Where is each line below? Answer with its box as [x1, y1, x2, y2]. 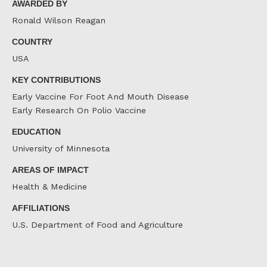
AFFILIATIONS [12, 203, 70, 213]
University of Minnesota [12, 144, 110, 154]
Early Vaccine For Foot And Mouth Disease [12, 92, 189, 102]
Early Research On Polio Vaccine [12, 105, 146, 116]
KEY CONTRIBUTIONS [12, 74, 101, 85]
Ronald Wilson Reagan [12, 15, 105, 26]
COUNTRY [12, 36, 52, 46]
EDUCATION [12, 126, 61, 136]
